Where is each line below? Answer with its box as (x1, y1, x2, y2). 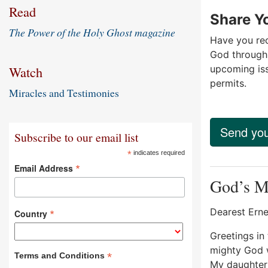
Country (14, 207, 50, 220)
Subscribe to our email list (14, 129, 139, 146)
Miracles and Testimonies (9, 86, 119, 100)
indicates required (132, 149, 185, 157)
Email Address (14, 162, 76, 175)
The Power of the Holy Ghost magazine (9, 25, 175, 40)
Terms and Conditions (14, 250, 108, 260)
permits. (210, 77, 246, 89)
